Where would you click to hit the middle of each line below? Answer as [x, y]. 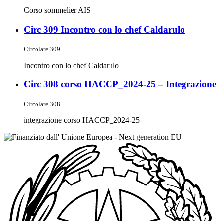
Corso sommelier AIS [57, 10]
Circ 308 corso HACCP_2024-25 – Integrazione [120, 84]
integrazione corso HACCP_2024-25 [82, 120]
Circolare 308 [42, 104]
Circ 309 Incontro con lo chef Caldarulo [104, 29]
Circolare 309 [42, 49]
